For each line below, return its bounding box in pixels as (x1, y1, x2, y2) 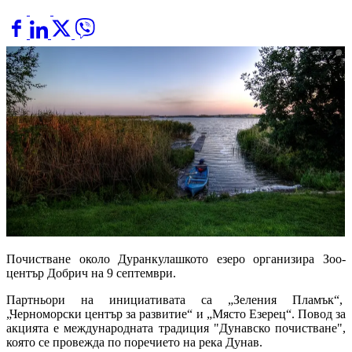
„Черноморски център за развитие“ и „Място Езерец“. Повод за (6, 307, 346, 321)
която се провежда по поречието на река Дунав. (6, 335, 262, 350)
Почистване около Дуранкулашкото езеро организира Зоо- (6, 252, 346, 266)
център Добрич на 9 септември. (6, 266, 176, 280)
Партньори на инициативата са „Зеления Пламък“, (6, 293, 346, 307)
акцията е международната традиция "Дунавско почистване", (6, 321, 346, 335)
